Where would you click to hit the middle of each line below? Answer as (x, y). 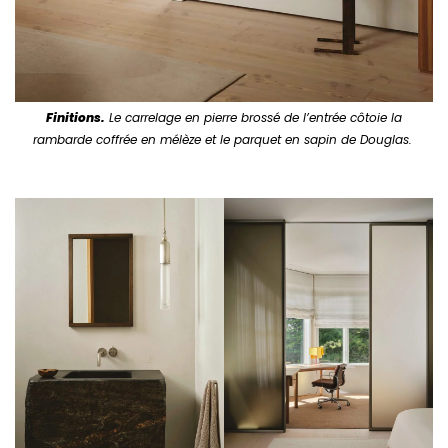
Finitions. (75, 117)
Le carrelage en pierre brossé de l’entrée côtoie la (253, 117)
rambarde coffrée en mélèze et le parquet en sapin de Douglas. (224, 139)
